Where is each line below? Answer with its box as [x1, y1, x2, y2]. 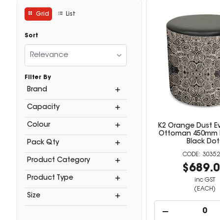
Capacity [27, 104, 59, 111]
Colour [27, 122, 50, 129]
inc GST [194, 177, 215, 183]
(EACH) [193, 186, 216, 192]
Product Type [27, 175, 73, 182]
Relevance [29, 52, 68, 59]
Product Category [27, 157, 90, 164]
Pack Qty [27, 139, 59, 146]
